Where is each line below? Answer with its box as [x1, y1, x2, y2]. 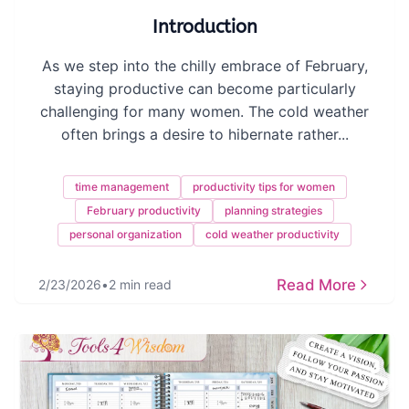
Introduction [152, 16, 257, 37]
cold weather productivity [205, 227, 340, 241]
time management [74, 180, 169, 194]
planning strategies [225, 204, 322, 217]
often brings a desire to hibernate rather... [60, 125, 349, 143]
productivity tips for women [192, 180, 335, 194]
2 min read [109, 277, 172, 292]
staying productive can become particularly [53, 79, 356, 98]
